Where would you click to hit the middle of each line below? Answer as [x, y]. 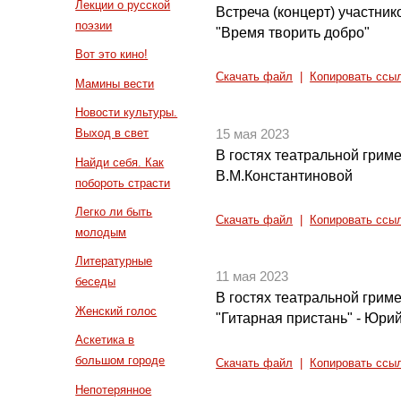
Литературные [114, 261]
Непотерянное [114, 389]
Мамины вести [115, 83]
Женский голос [116, 311]
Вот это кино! [112, 55]
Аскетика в [105, 340]
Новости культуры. [127, 113]
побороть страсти [123, 183]
